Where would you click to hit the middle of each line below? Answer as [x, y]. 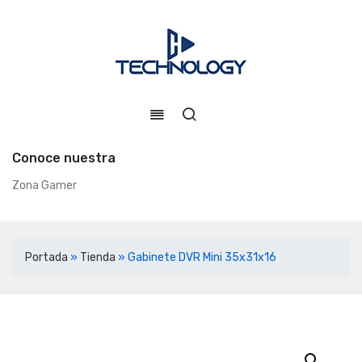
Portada [46, 257]
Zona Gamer [44, 185]
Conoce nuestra [64, 158]
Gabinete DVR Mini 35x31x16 [202, 257]
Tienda [98, 257]
